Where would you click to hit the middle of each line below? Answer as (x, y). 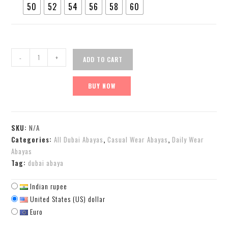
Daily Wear (188, 139)
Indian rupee (48, 186)
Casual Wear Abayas (138, 139)
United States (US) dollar (67, 198)
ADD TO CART (103, 59)
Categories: (33, 139)
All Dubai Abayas (79, 139)
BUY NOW (102, 85)
